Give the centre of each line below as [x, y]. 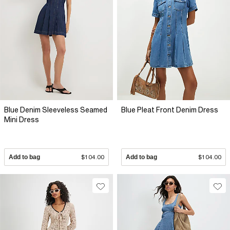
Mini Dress [22, 120]
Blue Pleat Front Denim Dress [170, 110]
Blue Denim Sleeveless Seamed [56, 110]
